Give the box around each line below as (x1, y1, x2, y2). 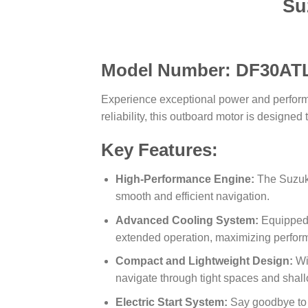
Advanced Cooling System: (115, 214, 258, 226)
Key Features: (101, 140, 218, 160)
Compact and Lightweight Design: (115, 255, 293, 267)
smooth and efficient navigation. (115, 190, 269, 203)
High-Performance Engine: (115, 173, 254, 186)
